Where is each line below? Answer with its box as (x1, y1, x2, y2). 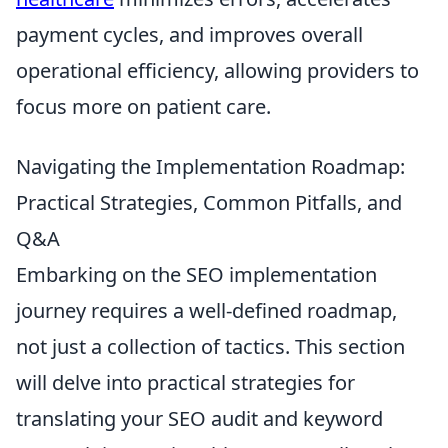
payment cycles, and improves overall (16, 21, 363, 49)
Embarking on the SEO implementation (16, 261, 377, 289)
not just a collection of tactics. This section (16, 333, 405, 361)
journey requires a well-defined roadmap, (16, 297, 397, 325)
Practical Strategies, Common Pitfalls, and (16, 189, 402, 217)
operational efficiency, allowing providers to (16, 57, 419, 85)
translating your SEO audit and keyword (16, 405, 383, 433)
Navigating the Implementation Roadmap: (16, 153, 405, 181)
